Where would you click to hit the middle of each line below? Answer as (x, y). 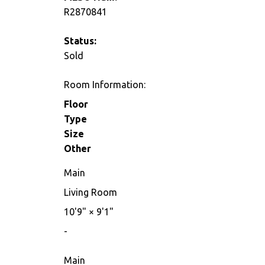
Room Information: (104, 85)
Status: (80, 41)
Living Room (90, 193)
